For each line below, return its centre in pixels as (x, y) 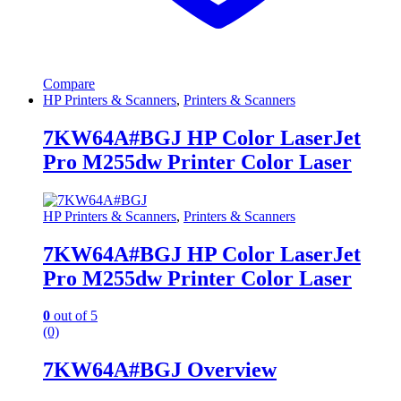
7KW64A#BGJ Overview (160, 370)
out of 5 (74, 316)
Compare (69, 83)
